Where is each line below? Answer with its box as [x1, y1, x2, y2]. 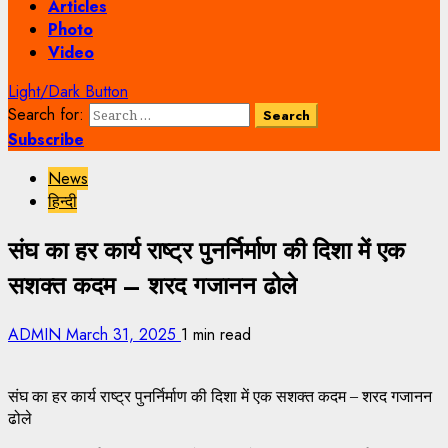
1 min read [181, 322, 251, 346]
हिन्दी [48, 190, 77, 213]
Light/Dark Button [8, 80, 128, 103]
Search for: [8, 103, 84, 126]
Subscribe [8, 128, 84, 151]
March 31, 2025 [66, 322, 181, 346]
